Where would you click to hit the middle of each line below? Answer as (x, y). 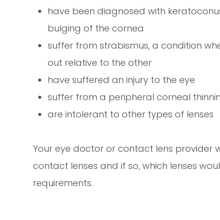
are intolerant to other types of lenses (131, 114)
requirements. (64, 183)
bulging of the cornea (96, 28)
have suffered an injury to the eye (122, 80)
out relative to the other (100, 63)
